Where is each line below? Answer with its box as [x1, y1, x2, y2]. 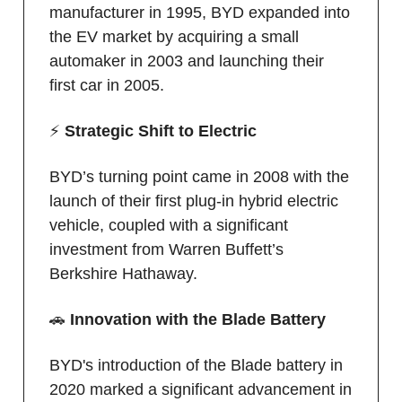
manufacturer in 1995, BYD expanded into [49, 3, 350, 22]
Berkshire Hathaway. [49, 264, 197, 283]
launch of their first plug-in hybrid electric [49, 191, 338, 210]
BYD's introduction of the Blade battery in [49, 355, 343, 374]
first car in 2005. [49, 75, 164, 94]
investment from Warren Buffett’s [49, 240, 284, 258]
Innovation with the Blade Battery [70, 310, 326, 328]
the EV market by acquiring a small [49, 27, 299, 46]
